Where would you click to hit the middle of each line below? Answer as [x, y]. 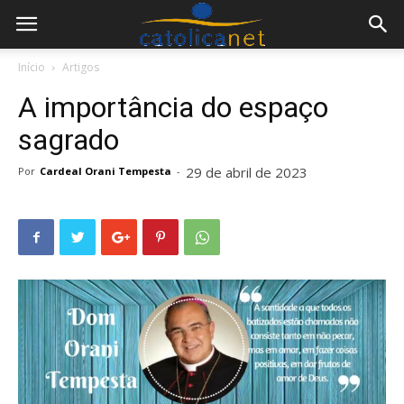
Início [32, 67]
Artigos [81, 67]
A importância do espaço [173, 107]
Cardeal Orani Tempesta [106, 171]
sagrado [69, 140]
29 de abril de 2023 [247, 172]
